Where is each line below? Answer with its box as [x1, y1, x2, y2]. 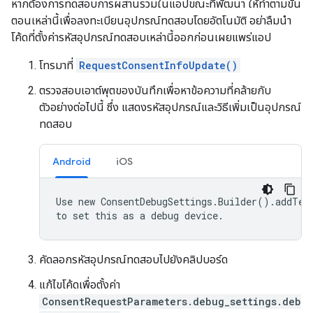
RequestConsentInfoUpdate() [79, 59, 238, 72]
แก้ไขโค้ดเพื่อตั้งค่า [39, 278, 120, 291]
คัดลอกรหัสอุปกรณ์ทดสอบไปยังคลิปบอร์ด [39, 253, 228, 266]
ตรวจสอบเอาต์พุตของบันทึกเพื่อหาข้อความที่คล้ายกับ [39, 84, 271, 97]
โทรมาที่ [39, 59, 76, 72]
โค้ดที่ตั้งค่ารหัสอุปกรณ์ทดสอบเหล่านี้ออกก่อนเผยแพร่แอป [11, 31, 271, 44]
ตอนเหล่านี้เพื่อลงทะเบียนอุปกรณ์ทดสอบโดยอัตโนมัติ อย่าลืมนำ [11, 14, 291, 27]
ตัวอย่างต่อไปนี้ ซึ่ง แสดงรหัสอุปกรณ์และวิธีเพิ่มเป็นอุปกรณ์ [39, 101, 301, 114]
